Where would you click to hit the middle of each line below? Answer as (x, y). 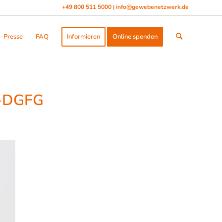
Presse (13, 37)
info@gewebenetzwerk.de (152, 7)
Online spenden (135, 37)
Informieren (83, 37)
